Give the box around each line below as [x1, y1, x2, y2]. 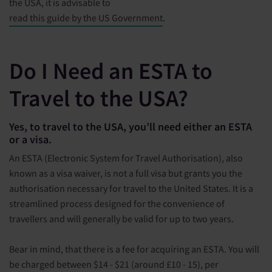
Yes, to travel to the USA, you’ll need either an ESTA [9, 120, 252, 134]
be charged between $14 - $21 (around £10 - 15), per [9, 258, 219, 271]
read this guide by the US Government [9, 12, 163, 24]
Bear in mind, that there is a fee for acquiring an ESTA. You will [9, 243, 259, 256]
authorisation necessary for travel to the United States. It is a [9, 182, 253, 195]
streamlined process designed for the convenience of [9, 197, 225, 210]
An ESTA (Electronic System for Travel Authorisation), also [9, 152, 243, 165]
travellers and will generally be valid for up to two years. [9, 212, 234, 225]
